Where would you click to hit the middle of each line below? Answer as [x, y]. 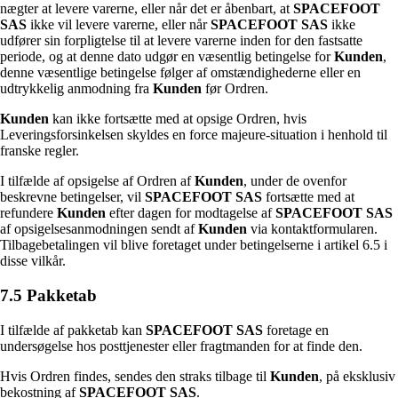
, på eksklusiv [357, 376]
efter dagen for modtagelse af [191, 213]
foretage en [296, 330]
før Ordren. [235, 89]
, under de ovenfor [295, 181]
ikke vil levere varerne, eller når [119, 25]
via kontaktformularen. [312, 229]
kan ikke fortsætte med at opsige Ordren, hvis [178, 119]
